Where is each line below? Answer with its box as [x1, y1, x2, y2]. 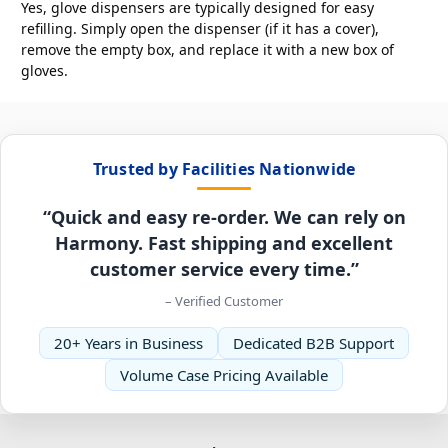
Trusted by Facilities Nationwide [92, 157, 356, 180]
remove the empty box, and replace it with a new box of [21, 39, 394, 59]
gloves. [21, 60, 68, 80]
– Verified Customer [165, 291, 283, 310]
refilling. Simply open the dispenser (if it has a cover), [21, 18, 379, 38]
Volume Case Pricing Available [120, 364, 328, 385]
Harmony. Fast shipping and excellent [55, 230, 393, 255]
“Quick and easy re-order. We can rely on [42, 204, 406, 229]
